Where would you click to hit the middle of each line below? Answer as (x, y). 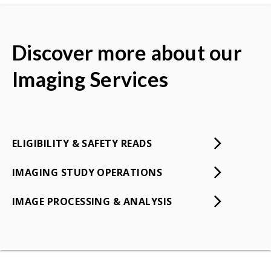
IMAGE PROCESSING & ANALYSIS (92, 201)
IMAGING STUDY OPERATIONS (87, 172)
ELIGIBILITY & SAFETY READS (82, 143)
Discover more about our (127, 52)
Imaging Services (90, 79)
